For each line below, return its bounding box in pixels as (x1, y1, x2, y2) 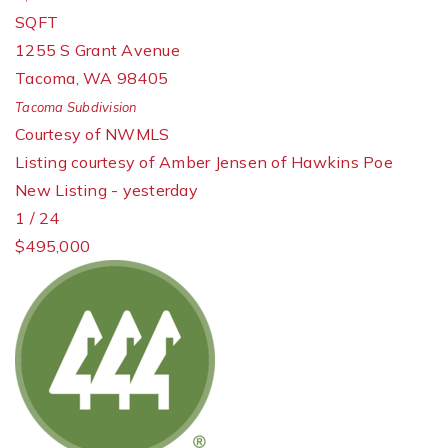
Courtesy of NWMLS (15, 124, 170, 144)
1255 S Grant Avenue (15, 40, 180, 60)
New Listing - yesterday (15, 180, 198, 200)
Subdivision (63, 99, 138, 115)
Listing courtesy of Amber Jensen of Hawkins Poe (15, 152, 393, 172)
